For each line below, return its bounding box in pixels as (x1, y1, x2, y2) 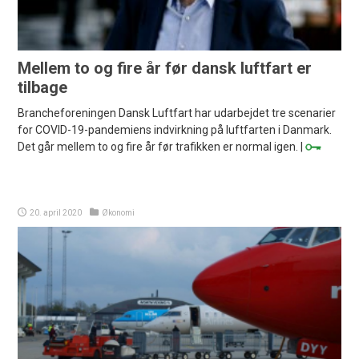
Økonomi (102, 208, 135, 218)
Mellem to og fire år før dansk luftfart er (18, 58, 313, 79)
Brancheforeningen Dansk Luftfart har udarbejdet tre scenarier (18, 107, 337, 120)
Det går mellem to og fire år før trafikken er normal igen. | (18, 140, 306, 154)
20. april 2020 (30, 208, 83, 218)
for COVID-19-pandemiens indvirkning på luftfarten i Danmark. (18, 123, 333, 137)
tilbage (18, 78, 68, 98)
